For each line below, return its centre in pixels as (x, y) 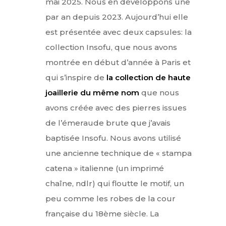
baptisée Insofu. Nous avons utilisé (113, 138)
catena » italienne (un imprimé (104, 168)
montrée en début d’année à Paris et (118, 62)
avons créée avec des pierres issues (116, 107)
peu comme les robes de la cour (110, 198)
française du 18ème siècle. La (102, 213)
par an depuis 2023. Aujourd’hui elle (117, 17)
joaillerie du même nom (93, 92)
